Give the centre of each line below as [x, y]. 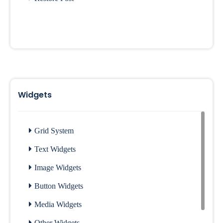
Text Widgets [55, 149]
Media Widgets [58, 204]
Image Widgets [58, 167]
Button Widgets [59, 186]
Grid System [54, 131]
